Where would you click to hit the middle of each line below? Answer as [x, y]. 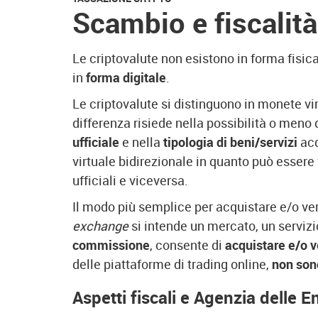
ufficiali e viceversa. [130, 180]
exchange [100, 226]
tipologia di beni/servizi [230, 142]
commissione [111, 245]
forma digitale [126, 77]
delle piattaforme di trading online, [172, 264]
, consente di [187, 245]
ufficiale [96, 142]
